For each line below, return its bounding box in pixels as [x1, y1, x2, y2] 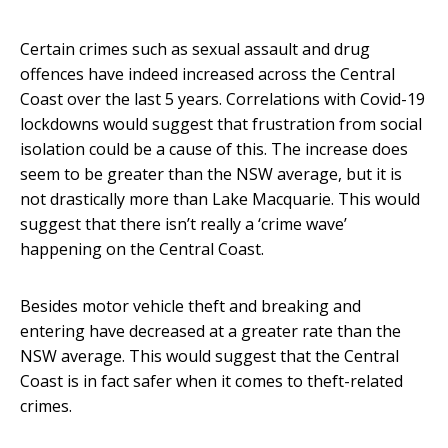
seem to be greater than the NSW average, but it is [20, 162, 402, 185]
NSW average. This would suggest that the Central [20, 344, 399, 367]
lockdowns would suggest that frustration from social [20, 112, 422, 135]
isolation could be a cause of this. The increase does [20, 137, 408, 160]
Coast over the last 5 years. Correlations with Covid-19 [20, 87, 425, 110]
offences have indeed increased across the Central [20, 62, 395, 85]
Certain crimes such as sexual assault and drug [20, 37, 370, 60]
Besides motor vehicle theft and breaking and [20, 294, 361, 317]
